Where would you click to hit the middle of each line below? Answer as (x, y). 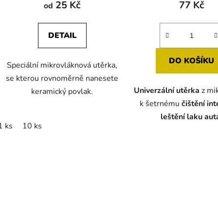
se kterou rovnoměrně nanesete (62, 78)
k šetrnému (160, 103)
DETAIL (62, 35)
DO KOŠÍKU (192, 61)
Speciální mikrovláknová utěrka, (62, 65)
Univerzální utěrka (167, 90)
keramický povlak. (62, 91)
